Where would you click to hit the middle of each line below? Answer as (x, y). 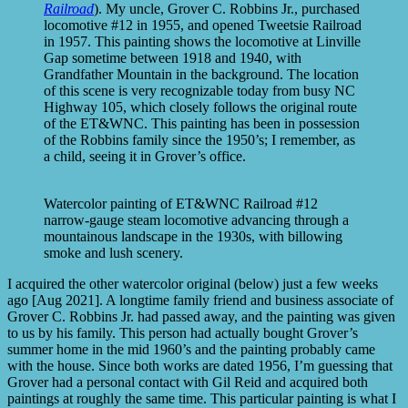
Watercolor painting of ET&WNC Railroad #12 (181, 203)
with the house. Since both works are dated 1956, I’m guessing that (200, 365)
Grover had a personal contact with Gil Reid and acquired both (188, 382)
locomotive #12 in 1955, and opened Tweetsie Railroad (203, 25)
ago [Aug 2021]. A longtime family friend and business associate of (200, 300)
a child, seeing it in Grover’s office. (145, 156)
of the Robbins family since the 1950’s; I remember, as (199, 139)
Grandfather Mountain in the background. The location (201, 74)
